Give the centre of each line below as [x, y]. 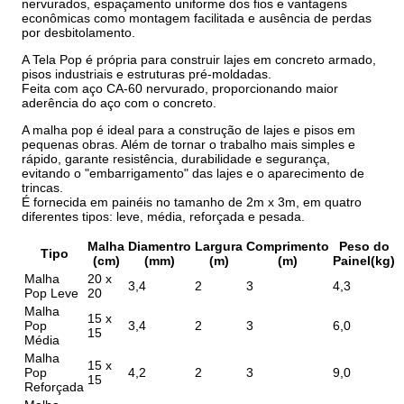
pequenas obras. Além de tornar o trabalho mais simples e [189, 144]
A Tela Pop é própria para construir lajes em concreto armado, [199, 59]
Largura [219, 246]
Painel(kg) [364, 260]
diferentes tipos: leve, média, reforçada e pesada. [164, 216]
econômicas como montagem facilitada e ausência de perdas [197, 18]
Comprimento [288, 246]
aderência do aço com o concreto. [119, 102]
